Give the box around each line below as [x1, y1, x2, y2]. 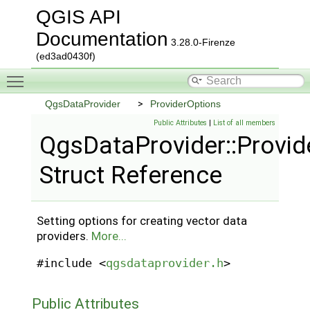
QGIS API [35, 6, 121, 28]
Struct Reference [39, 161, 222, 190]
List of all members [213, 118, 276, 127]
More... [91, 228, 127, 243]
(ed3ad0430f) [35, 51, 95, 62]
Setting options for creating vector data [37, 213, 248, 228]
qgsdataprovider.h [106, 255, 224, 270]
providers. [37, 228, 92, 243]
